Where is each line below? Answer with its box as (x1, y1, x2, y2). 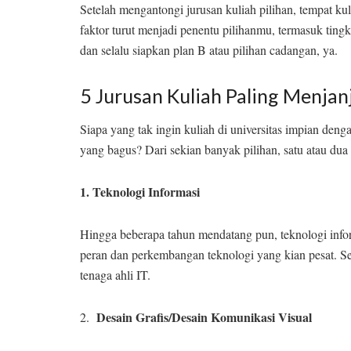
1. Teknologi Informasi (80, 183, 200, 201)
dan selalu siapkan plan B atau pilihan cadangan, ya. (80, 41, 338, 58)
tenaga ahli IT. (80, 266, 150, 284)
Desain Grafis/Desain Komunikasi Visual (96, 308, 312, 327)
